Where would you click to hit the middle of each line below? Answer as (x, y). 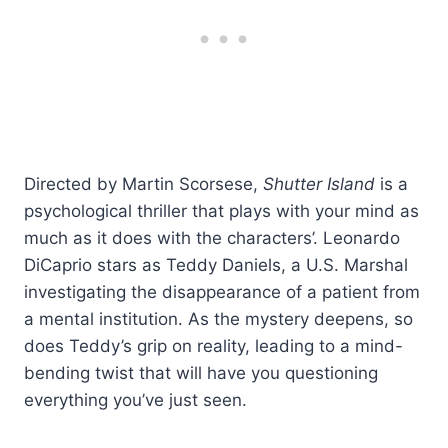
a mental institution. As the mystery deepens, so (218, 318)
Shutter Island (319, 183)
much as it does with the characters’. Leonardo (212, 237)
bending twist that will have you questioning (201, 372)
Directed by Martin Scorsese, (143, 183)
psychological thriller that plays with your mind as (221, 210)
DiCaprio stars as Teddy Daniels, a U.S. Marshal (216, 264)
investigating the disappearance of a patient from (222, 291)
